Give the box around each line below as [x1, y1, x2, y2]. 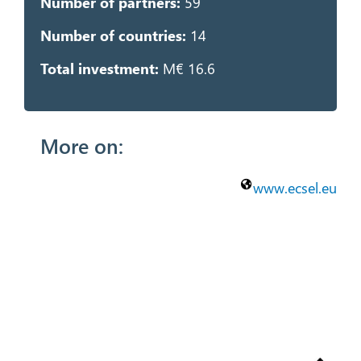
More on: [39, 131, 123, 159]
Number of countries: [39, 25, 186, 45]
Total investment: [39, 58, 159, 78]
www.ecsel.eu [253, 177, 338, 197]
